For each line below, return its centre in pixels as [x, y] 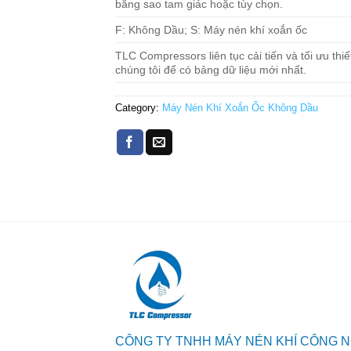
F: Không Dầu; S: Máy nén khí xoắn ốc [211, 29]
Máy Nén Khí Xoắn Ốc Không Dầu [240, 107]
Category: [139, 107]
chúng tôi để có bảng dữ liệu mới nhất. [211, 69]
